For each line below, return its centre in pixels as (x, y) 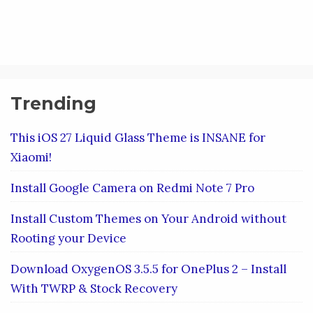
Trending (53, 103)
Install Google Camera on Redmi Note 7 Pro (132, 188)
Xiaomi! (31, 157)
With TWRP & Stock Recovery (94, 288)
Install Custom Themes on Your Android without (148, 218)
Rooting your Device (68, 238)
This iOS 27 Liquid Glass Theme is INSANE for (138, 137)
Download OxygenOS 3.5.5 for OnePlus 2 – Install (148, 269)
